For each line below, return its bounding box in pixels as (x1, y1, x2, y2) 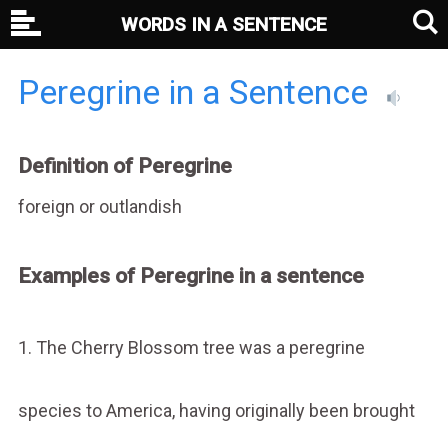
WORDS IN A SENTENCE (121, 13, 327, 36)
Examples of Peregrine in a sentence (17, 263, 364, 288)
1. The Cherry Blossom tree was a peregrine (17, 336, 365, 358)
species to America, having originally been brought (17, 399, 415, 421)
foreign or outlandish (17, 195, 182, 217)
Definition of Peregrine (17, 154, 232, 178)
